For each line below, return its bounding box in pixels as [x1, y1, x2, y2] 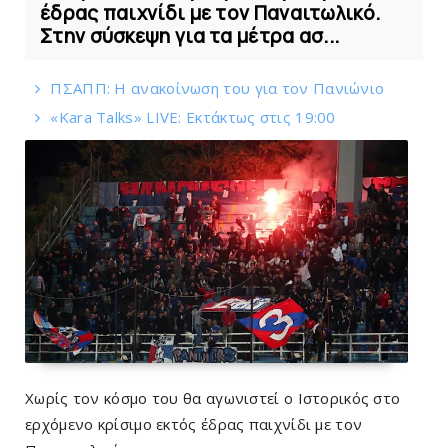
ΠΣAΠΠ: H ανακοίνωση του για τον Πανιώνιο [50, 77, 385, 98]
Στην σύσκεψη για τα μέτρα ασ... [40, 22, 340, 49]
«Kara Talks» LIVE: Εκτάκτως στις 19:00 [50, 106, 336, 127]
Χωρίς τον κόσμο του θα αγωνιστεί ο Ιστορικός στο [25, 388, 401, 408]
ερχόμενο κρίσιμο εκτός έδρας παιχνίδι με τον [25, 414, 363, 434]
